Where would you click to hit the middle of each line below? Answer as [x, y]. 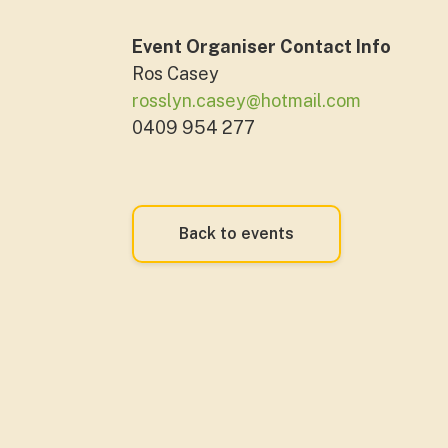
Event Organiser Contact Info [261, 47]
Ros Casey [175, 74]
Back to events [236, 234]
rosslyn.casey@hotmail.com [246, 101]
